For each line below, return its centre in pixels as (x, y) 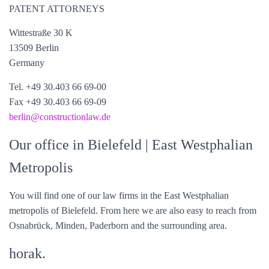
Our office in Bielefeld (77, 145)
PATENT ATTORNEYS (57, 9)
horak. (27, 253)
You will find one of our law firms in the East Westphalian (119, 195)
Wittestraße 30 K (41, 33)
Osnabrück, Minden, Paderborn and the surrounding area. (118, 225)
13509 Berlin (34, 48)
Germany (27, 63)
